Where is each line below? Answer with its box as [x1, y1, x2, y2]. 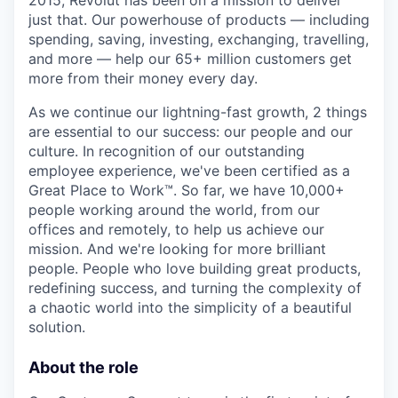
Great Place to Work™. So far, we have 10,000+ [28, 181, 345, 200]
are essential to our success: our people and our [28, 123, 353, 141]
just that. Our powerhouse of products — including [28, 11, 370, 29]
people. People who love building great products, [28, 259, 361, 278]
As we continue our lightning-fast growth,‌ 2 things [28, 103, 367, 122]
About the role [28, 358, 139, 378]
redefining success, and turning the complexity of [28, 279, 362, 298]
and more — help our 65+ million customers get [28, 50, 352, 68]
